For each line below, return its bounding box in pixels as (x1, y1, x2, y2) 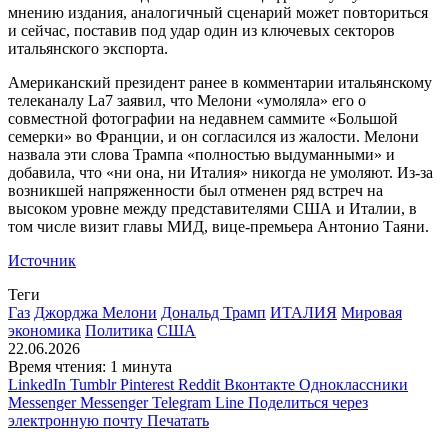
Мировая (341, 303, 402, 321)
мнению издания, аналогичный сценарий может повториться (8, 3, 428, 21)
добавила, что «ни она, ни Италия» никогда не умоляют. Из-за (8, 163, 433, 181)
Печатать (147, 411, 209, 429)
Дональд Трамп (161, 303, 266, 321)
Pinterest (120, 375, 174, 393)
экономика (8, 321, 81, 339)
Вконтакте (224, 375, 295, 393)
